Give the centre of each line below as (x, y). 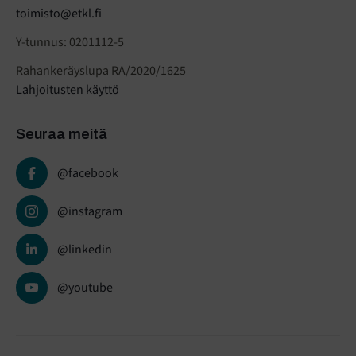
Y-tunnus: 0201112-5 (70, 43)
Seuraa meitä (62, 135)
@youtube (85, 288)
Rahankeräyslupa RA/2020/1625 (101, 71)
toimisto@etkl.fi (59, 14)
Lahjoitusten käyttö (68, 90)
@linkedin (85, 250)
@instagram (90, 212)
